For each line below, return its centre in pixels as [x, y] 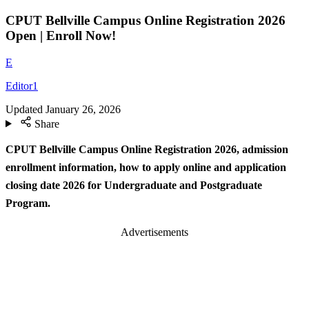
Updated [24, 109]
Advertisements [154, 232]
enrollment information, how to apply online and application [146, 168]
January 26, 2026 [83, 109]
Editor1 [22, 86]
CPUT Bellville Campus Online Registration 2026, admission [147, 150]
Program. [28, 203]
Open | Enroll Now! [61, 35]
